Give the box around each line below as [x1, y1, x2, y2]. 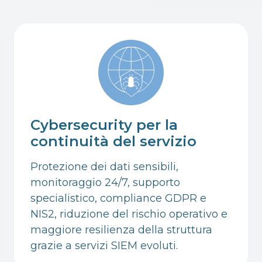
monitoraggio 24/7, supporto [30, 175, 180, 189]
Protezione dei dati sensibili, [30, 160, 178, 173]
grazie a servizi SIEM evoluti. [30, 239, 178, 252]
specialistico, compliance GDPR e [30, 191, 206, 205]
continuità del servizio [30, 132, 196, 150]
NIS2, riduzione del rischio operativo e [30, 207, 227, 220]
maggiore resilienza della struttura [30, 223, 212, 236]
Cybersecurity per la [30, 116, 178, 133]
